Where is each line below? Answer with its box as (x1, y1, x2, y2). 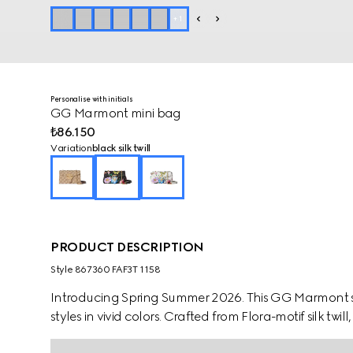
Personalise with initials (50, 95, 133, 103)
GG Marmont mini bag (50, 106, 181, 121)
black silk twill (91, 143, 151, 154)
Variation (50, 143, 92, 154)
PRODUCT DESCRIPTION (50, 240, 204, 255)
